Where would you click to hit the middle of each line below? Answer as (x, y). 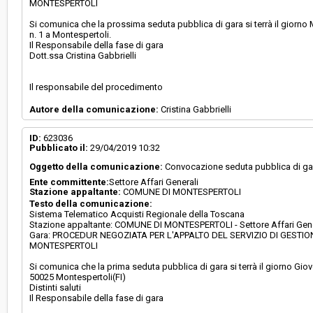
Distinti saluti (56, 287)
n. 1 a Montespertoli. (71, 35)
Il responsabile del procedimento (96, 87)
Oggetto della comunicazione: (96, 167)
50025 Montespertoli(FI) (78, 277)
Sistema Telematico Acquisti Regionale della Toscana (137, 214)
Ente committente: (70, 182)
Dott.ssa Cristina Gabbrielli (83, 56)
